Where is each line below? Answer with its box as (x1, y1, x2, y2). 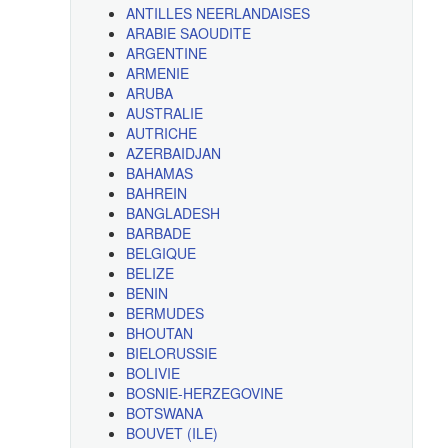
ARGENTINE (125, 43, 207, 64)
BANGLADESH (125, 203, 220, 224)
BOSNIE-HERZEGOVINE (125, 383, 283, 404)
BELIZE (125, 263, 174, 284)
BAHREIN (125, 183, 187, 204)
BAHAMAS (125, 163, 193, 184)
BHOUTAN (125, 323, 193, 344)
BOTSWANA (125, 403, 203, 424)
